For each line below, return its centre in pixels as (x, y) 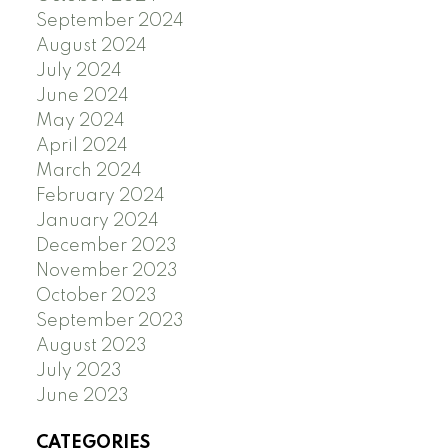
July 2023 (78, 370)
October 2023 (96, 295)
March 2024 (88, 170)
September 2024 (109, 20)
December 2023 (106, 245)
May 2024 (80, 120)
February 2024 (100, 195)
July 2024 (78, 70)
